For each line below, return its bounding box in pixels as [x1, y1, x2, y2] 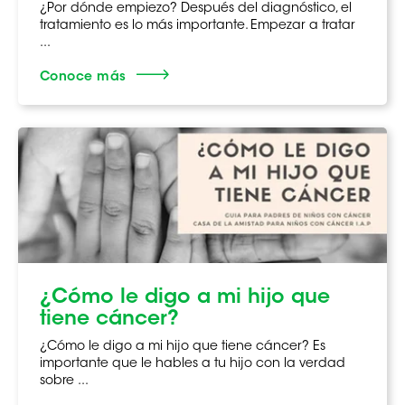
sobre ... [40, 374, 89, 388]
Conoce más [40, 71, 127, 84]
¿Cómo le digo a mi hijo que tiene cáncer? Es [40, 340, 325, 353]
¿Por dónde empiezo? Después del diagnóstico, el [40, 2, 352, 15]
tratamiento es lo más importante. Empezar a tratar [40, 19, 355, 33]
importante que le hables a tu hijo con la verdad [40, 357, 345, 371]
